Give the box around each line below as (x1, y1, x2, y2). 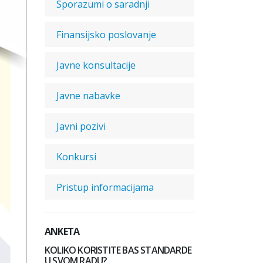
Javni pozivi (56, 120, 106, 133)
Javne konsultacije (56, 59, 136, 72)
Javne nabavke (56, 89, 120, 102)
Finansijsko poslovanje (56, 28, 156, 41)
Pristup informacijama (56, 181, 154, 194)
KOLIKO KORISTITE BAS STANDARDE (45, 244, 191, 257)
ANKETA (45, 225, 80, 238)
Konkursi (56, 150, 96, 163)
